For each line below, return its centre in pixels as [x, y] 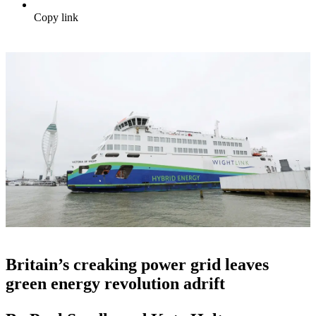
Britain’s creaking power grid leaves [137, 265]
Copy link [56, 18]
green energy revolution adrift [115, 284]
